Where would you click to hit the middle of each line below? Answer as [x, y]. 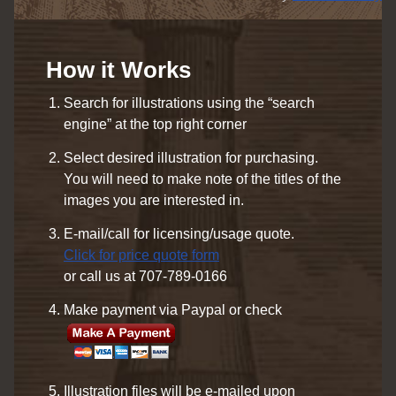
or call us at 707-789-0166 [145, 276]
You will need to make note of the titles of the [202, 179]
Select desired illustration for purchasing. [191, 158]
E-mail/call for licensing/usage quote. [179, 234]
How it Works [118, 70]
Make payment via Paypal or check [173, 310]
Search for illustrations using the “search [189, 103]
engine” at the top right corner [155, 124]
